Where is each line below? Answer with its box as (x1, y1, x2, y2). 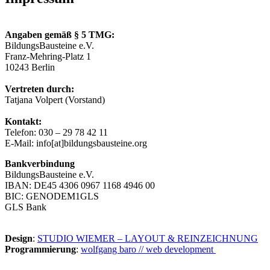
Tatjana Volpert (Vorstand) (5, 94, 105, 105)
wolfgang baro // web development (81, 243, 216, 254)
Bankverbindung (5, 158, 75, 169)
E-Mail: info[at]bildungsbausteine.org (5, 137, 147, 148)
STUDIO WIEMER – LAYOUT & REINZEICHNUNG (37, 233, 258, 243)
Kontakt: (5, 116, 42, 127)
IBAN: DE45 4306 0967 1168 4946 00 (5, 180, 155, 190)
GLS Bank (5, 201, 49, 212)
